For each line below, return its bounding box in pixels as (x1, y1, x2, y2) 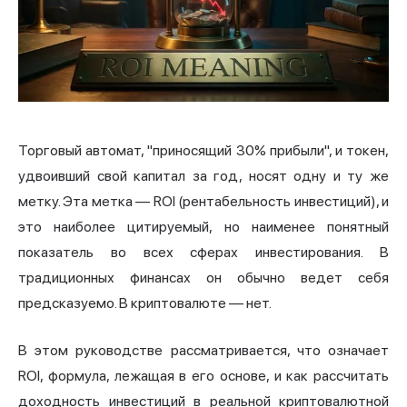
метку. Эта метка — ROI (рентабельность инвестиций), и (18, 192, 389, 210)
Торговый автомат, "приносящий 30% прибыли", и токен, (18, 141, 389, 159)
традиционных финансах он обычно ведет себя (18, 268, 389, 286)
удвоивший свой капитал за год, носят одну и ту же (18, 166, 389, 184)
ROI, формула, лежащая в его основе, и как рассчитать (18, 366, 389, 384)
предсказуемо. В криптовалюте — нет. (18, 293, 272, 312)
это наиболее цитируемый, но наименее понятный (18, 217, 389, 235)
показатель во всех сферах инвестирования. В (18, 243, 389, 261)
